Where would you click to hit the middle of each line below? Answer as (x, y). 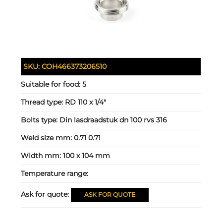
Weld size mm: (48, 138)
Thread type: (43, 102)
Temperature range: (55, 174)
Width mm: (42, 156)
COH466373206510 (74, 67)
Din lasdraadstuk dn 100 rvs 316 (113, 120)
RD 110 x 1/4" (86, 102)
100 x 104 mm (87, 156)
